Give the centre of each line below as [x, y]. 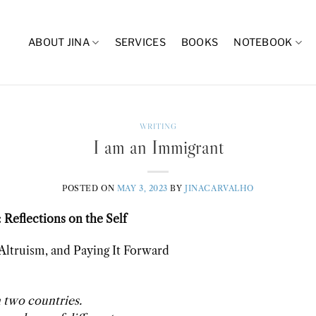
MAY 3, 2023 [142, 188]
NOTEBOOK [263, 42]
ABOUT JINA [59, 42]
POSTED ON [90, 188]
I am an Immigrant [158, 147]
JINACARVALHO [219, 188]
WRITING [158, 126]
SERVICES [140, 42]
